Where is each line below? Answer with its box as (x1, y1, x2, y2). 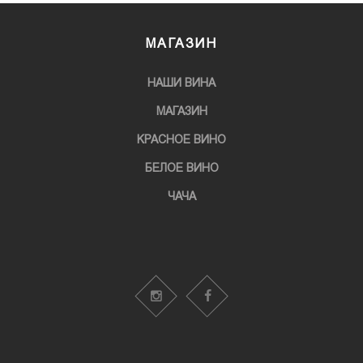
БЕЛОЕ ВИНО (144, 161, 219, 175)
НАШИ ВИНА (147, 75, 216, 89)
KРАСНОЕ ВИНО (137, 133, 226, 147)
